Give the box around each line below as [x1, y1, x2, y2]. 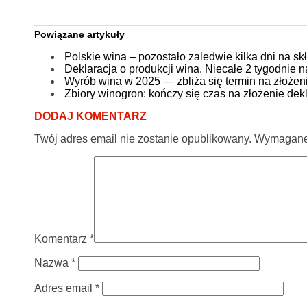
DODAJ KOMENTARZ [34, 110, 147, 122]
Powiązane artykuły [34, 28, 125, 40]
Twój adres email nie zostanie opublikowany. [34, 132, 251, 145]
